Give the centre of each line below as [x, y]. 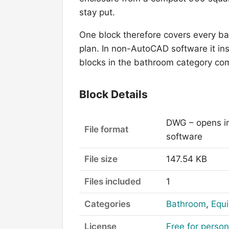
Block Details [113, 95]
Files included [113, 181]
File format [106, 129]
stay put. [97, 13]
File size [101, 159]
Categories [107, 204]
